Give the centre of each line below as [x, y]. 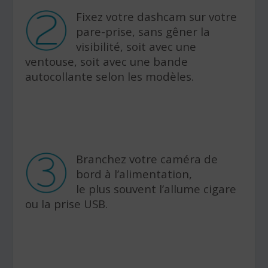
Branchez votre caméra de [147, 159]
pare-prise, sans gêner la [143, 32]
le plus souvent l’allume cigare [156, 189]
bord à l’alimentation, [134, 174]
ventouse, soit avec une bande [107, 62]
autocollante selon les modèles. [110, 77]
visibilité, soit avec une [136, 47]
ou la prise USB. [67, 204]
